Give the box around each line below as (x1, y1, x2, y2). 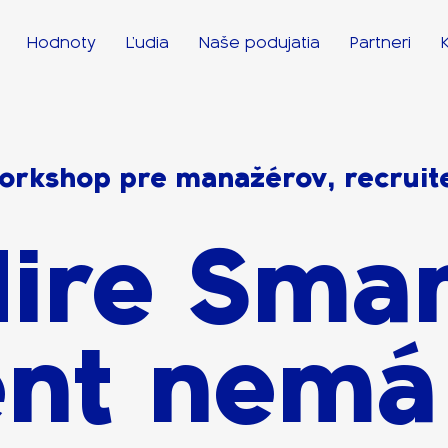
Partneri (350, 32, 411, 53)
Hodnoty (27, 32, 96, 53)
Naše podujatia (199, 32, 320, 53)
